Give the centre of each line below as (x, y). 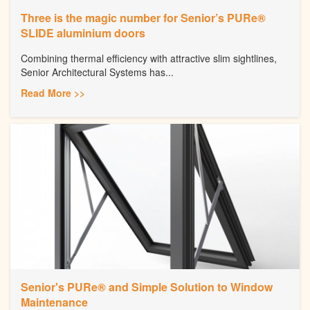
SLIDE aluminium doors (83, 33)
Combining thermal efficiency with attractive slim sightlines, (149, 58)
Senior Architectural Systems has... (97, 72)
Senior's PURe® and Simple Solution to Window (147, 286)
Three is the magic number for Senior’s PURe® (143, 17)
